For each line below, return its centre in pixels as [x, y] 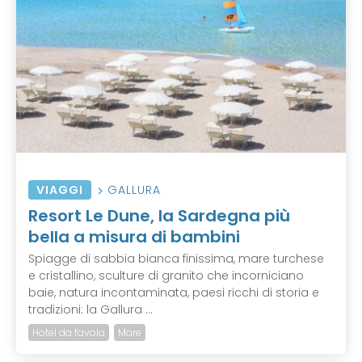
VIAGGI [60, 190]
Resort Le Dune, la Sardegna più [159, 216]
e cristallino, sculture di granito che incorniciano [166, 276]
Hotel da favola [69, 333]
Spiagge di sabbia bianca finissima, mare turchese [176, 259]
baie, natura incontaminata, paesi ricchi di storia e [174, 293]
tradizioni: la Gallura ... [90, 310]
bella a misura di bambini [134, 237]
